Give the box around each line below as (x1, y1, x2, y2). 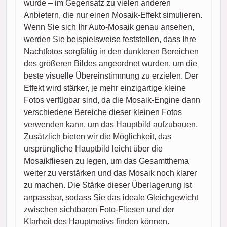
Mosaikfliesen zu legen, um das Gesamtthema (24, 156, 189, 165)
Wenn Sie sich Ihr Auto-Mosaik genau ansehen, (24, 22, 194, 31)
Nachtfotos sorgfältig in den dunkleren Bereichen (24, 47, 199, 56)
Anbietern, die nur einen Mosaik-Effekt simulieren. (24, 10, 202, 19)
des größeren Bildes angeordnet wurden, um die (24, 59, 197, 68)
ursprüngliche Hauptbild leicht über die (24, 144, 163, 153)
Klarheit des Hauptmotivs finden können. (24, 217, 169, 226)
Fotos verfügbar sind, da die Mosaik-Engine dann (24, 95, 200, 104)
